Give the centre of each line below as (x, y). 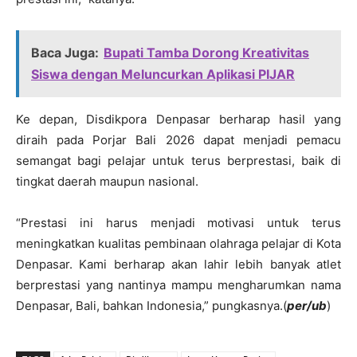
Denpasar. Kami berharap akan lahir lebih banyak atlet (178, 265)
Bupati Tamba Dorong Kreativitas (206, 53)
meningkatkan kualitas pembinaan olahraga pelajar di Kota (178, 244)
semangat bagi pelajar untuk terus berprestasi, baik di (178, 161)
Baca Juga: (65, 53)
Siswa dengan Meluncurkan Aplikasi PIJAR (163, 75)
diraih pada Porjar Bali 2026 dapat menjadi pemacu (178, 140)
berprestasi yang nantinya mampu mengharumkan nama (178, 285)
